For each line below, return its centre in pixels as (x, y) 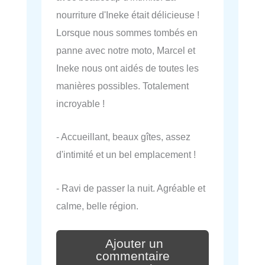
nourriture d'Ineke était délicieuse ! (128, 15)
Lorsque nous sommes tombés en (127, 33)
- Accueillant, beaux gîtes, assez (123, 137)
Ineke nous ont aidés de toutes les (127, 68)
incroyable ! (80, 104)
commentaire (132, 256)
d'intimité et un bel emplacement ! (126, 155)
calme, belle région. (97, 206)
